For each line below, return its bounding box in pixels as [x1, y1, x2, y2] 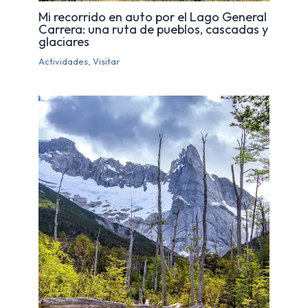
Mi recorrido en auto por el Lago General [38, 9, 267, 25]
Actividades [38, 56, 89, 67]
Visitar [93, 56, 120, 67]
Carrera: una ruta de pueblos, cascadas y [38, 21, 269, 38]
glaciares [38, 34, 90, 50]
